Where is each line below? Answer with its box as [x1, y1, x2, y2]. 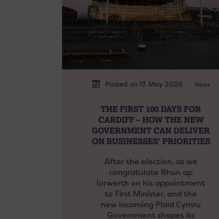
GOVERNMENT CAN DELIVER [92, 125, 210, 135]
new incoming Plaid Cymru [101, 199, 201, 210]
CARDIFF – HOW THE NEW [98, 114, 204, 125]
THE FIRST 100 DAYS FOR [101, 103, 201, 114]
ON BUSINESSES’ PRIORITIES [91, 135, 210, 146]
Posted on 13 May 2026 [105, 79, 185, 88]
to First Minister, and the [105, 188, 197, 199]
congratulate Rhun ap [109, 167, 193, 177]
